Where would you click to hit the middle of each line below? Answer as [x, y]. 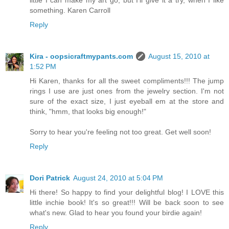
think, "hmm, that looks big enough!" [88, 112]
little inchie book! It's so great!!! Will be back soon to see [127, 203]
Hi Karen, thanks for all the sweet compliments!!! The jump [127, 81]
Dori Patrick [50, 178]
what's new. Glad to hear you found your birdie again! [116, 213]
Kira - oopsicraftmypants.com [81, 56]
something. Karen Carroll [70, 10]
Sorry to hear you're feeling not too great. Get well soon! [120, 132]
